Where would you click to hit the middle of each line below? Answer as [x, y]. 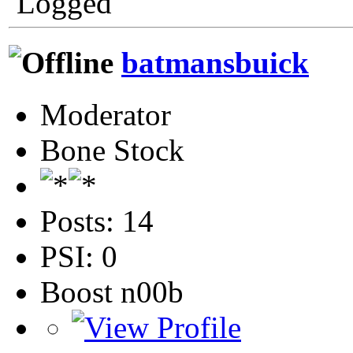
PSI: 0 [79, 257]
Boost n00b [112, 292]
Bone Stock [112, 150]
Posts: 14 [97, 221]
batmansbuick [215, 62]
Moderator [106, 115]
